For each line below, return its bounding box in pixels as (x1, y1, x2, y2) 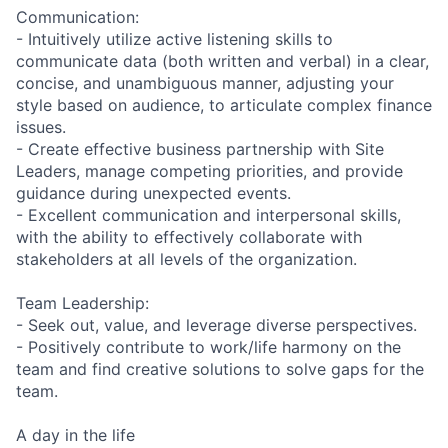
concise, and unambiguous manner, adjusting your (16, 72, 394, 93)
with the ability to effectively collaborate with (16, 226, 362, 247)
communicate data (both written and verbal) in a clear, (16, 50, 429, 71)
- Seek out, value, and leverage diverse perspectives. (16, 314, 417, 335)
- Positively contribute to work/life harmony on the (16, 336, 401, 357)
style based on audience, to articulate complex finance (16, 94, 432, 115)
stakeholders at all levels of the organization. (16, 248, 357, 269)
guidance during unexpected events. (16, 182, 291, 203)
